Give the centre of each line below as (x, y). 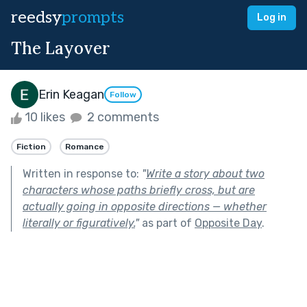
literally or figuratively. (79, 223)
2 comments (122, 117)
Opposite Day (228, 223)
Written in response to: (82, 173)
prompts (93, 17)
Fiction (31, 146)
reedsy (36, 17)
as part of (167, 223)
